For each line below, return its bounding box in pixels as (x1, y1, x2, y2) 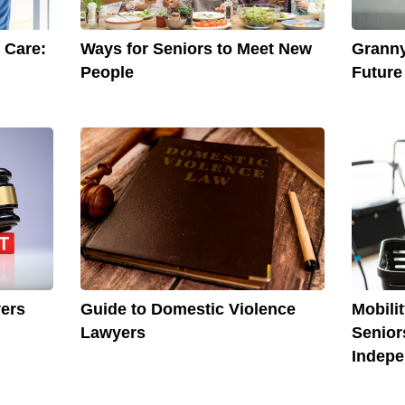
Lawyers (80, 324, 146, 343)
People (80, 62, 134, 81)
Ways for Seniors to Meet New (80, 39, 312, 58)
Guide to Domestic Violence (80, 300, 296, 319)
